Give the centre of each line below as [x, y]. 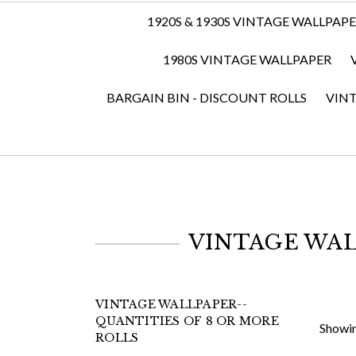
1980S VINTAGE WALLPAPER [247, 59]
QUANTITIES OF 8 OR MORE [187, 321]
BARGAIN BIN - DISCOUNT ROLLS [207, 97]
